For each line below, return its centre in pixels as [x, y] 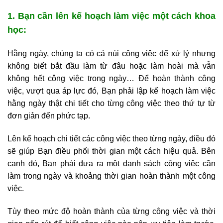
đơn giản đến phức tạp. [49, 116]
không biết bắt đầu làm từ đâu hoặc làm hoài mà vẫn [111, 66]
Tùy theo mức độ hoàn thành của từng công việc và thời [111, 211]
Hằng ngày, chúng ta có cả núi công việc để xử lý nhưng [111, 54]
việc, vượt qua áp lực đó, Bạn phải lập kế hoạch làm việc [111, 91]
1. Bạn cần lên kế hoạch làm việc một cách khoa [111, 16]
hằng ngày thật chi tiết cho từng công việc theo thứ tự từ [111, 104]
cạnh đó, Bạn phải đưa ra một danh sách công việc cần [111, 163]
